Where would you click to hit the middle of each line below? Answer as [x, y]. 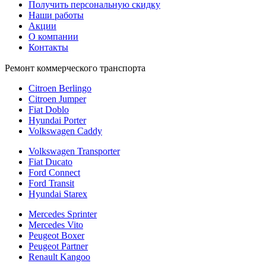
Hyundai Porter [57, 121]
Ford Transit [51, 183]
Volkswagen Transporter [74, 151]
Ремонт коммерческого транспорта [75, 68]
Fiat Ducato [50, 162]
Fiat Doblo [49, 110]
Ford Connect [54, 173]
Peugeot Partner [58, 246]
